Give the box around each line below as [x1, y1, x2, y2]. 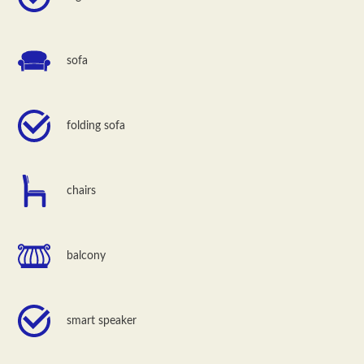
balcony [67, 249, 110, 262]
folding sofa [67, 119, 126, 132]
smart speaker [67, 314, 137, 327]
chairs [67, 184, 97, 197]
